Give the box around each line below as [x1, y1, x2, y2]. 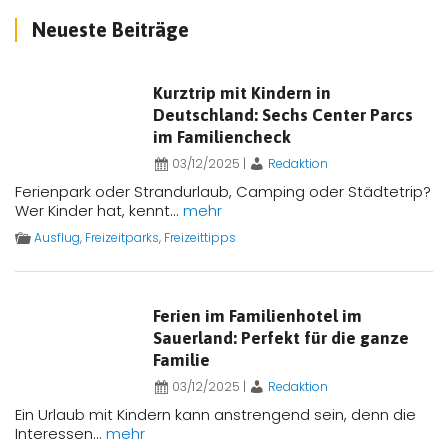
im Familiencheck [152, 126, 291, 147]
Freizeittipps [164, 229, 236, 246]
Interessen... [15, 423, 106, 444]
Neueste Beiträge [32, 17, 189, 41]
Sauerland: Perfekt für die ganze [152, 327, 409, 348]
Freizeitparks [85, 229, 159, 246]
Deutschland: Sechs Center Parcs [152, 104, 413, 125]
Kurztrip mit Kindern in [152, 82, 331, 103]
